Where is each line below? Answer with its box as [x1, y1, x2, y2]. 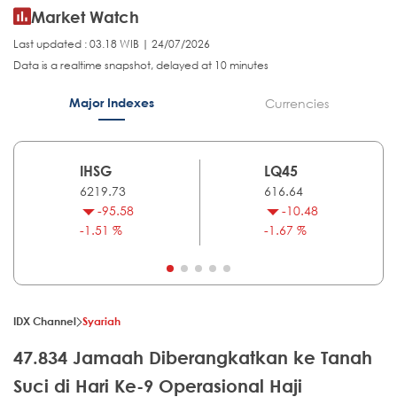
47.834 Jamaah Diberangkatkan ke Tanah [13, 347, 372, 369]
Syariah [82, 314, 121, 329]
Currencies [264, 95, 329, 113]
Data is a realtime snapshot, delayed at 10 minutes [13, 58, 269, 74]
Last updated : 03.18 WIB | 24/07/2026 [13, 36, 210, 52]
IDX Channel [13, 314, 76, 329]
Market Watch [31, 7, 139, 27]
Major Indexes [68, 95, 154, 111]
